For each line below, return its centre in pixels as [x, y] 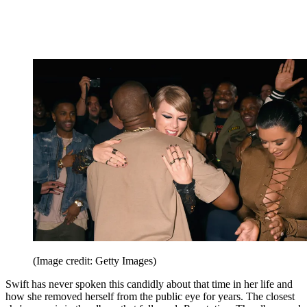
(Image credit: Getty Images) [95, 261]
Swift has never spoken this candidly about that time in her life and [149, 284]
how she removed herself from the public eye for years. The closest [150, 297]
